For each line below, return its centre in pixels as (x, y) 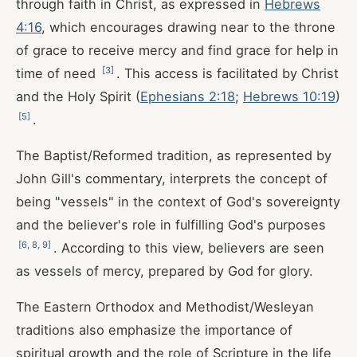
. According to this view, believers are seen (189, 248)
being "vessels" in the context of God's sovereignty (178, 202)
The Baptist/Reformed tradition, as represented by (174, 155)
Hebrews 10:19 (289, 96)
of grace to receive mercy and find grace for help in (177, 50)
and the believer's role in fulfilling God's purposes (171, 225)
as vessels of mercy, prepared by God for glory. (165, 271)
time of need (58, 73)
